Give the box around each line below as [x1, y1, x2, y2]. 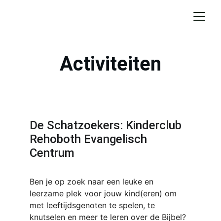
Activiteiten [60, 52, 161, 75]
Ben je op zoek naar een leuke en [30, 177, 156, 186]
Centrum [30, 146, 74, 160]
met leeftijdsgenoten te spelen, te [30, 200, 157, 210]
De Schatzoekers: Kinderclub [30, 118, 184, 132]
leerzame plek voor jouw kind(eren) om [30, 188, 179, 198]
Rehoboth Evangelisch [30, 132, 150, 146]
